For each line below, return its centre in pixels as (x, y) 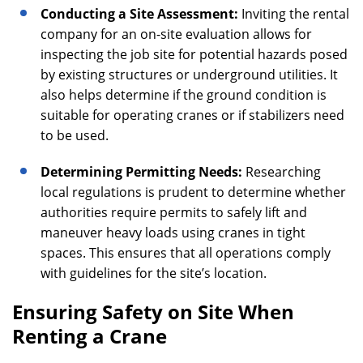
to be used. (75, 135)
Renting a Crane (90, 336)
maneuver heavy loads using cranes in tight (173, 233)
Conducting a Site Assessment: (141, 14)
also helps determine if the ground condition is (184, 95)
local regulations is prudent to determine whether (193, 192)
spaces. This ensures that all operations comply (186, 253)
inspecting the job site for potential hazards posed (194, 54)
